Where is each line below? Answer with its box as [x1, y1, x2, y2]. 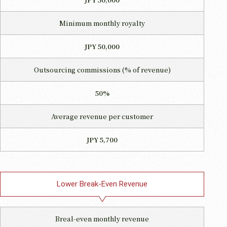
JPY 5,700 [87, 134, 118, 144]
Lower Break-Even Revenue [57, 179, 148, 188]
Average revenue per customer [51, 111, 153, 121]
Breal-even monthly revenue [55, 213, 149, 223]
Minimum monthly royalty [59, 18, 145, 28]
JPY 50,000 [85, 41, 120, 51]
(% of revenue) [122, 64, 171, 74]
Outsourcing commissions [33, 64, 122, 74]
